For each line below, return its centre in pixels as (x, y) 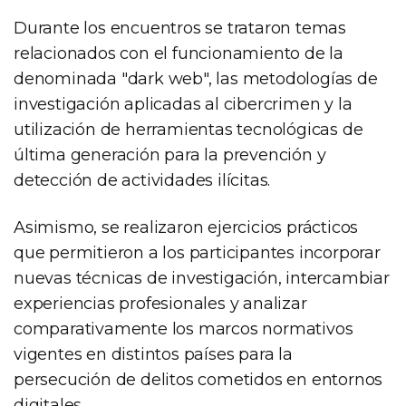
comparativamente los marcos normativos (184, 329)
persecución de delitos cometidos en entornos (198, 379)
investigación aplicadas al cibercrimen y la (183, 104)
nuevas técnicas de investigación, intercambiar (202, 278)
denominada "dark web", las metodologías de (196, 78)
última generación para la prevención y (170, 155)
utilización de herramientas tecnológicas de (188, 129)
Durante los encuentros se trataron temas (180, 28)
